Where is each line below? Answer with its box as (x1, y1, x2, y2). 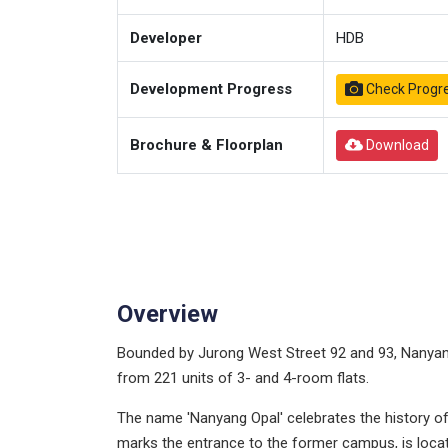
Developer (130, 29, 202, 47)
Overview (117, 300, 218, 328)
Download (365, 137, 429, 153)
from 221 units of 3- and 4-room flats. (117, 369, 369, 387)
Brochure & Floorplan (130, 136, 283, 154)
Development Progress (130, 80, 292, 98)
